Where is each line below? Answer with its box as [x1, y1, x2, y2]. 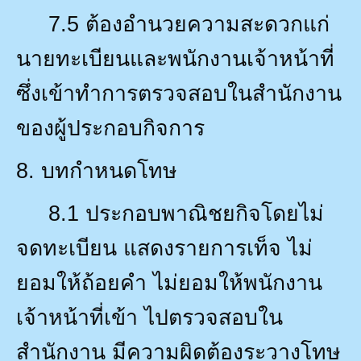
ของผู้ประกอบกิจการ [16, 115, 205, 140]
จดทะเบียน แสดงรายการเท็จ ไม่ [16, 235, 313, 260]
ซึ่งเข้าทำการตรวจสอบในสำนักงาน [16, 81, 342, 106]
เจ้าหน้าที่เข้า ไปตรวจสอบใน [16, 305, 283, 330]
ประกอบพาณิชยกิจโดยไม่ [85, 201, 324, 226]
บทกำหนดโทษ [41, 158, 177, 183]
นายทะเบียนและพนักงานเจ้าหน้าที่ [16, 46, 334, 71]
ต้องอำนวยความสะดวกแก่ [85, 11, 330, 36]
